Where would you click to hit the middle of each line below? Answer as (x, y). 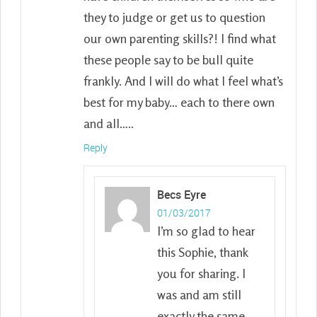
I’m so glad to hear (206, 230)
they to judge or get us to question (174, 17)
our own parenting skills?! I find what (180, 38)
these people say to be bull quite (168, 59)
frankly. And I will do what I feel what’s (183, 80)
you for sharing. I (201, 273)
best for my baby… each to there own (179, 102)
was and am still (199, 294)
